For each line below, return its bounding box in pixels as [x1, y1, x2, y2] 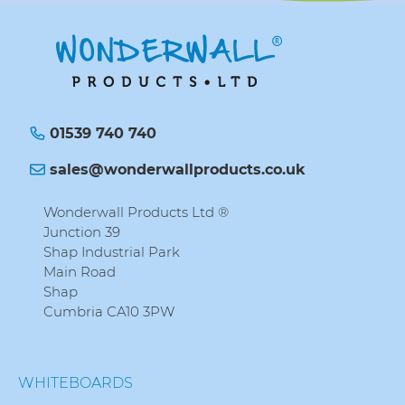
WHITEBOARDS [18, 374, 133, 391]
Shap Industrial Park [43, 243, 180, 260]
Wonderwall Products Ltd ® [43, 203, 229, 221]
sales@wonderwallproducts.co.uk [49, 161, 306, 178]
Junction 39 [43, 223, 120, 240]
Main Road [43, 263, 116, 280]
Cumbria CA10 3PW [43, 303, 174, 320]
